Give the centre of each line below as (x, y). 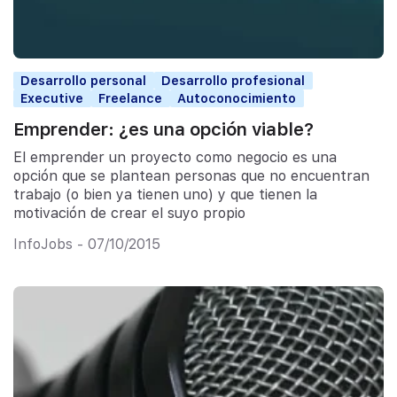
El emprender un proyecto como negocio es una (175, 158)
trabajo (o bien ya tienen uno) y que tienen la (165, 195)
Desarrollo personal (84, 81)
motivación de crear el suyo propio (129, 214)
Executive (52, 98)
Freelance (131, 98)
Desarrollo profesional (234, 81)
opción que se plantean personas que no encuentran (191, 176)
